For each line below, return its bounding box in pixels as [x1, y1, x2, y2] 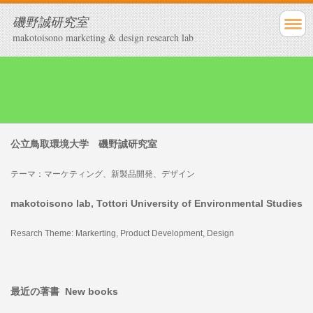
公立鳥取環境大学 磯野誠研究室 [10, 138, 157, 150]
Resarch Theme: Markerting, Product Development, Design [10, 228, 234, 238]
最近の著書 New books [10, 285, 118, 297]
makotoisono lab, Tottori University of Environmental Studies [10, 197, 303, 209]
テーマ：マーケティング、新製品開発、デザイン [10, 168, 195, 179]
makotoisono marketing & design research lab [13, 31, 194, 44]
